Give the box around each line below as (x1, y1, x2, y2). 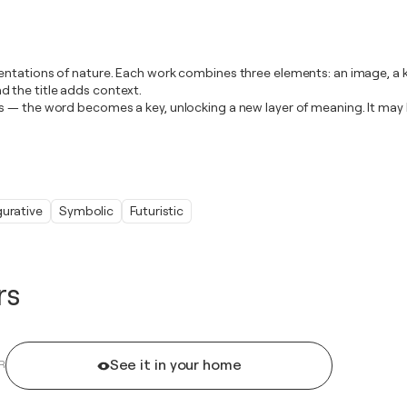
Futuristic (130, 203, 184, 218)
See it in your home (109, 357, 242, 373)
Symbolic (58, 203, 114, 218)
